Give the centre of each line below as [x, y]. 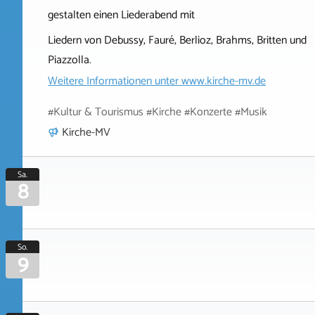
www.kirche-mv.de [224, 81]
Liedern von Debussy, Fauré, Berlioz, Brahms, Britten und [177, 40]
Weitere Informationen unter [115, 81]
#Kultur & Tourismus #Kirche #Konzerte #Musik [157, 112]
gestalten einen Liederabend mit [121, 15]
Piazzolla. [70, 60]
